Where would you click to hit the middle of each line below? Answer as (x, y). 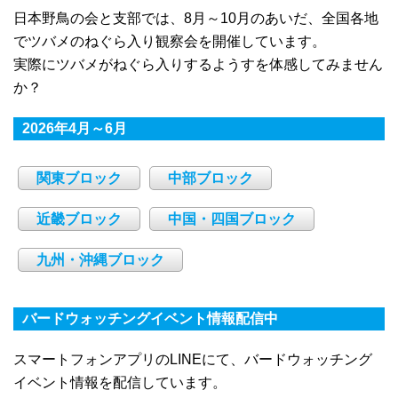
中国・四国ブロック (232, 219)
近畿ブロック (79, 219)
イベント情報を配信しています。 (120, 383)
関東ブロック (79, 179)
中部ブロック (211, 179)
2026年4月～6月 (75, 129)
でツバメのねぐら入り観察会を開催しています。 (170, 42)
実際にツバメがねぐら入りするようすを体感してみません (198, 65)
